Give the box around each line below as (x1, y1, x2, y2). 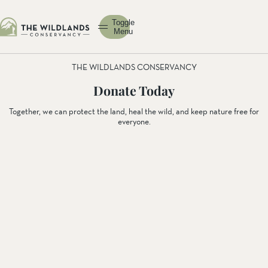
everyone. (117, 116, 151, 127)
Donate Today (93, 82, 175, 99)
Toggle (112, 18, 135, 27)
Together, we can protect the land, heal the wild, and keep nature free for (9, 106, 259, 117)
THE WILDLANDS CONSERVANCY (71, 62, 197, 73)
